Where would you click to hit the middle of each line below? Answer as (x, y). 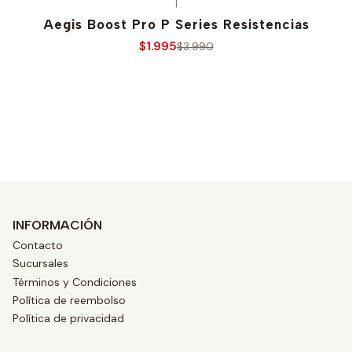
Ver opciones (176, 113)
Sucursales (40, 264)
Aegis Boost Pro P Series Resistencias (176, 25)
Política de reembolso (69, 300)
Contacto (38, 245)
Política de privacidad (68, 319)
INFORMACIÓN (57, 225)
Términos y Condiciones (75, 282)
